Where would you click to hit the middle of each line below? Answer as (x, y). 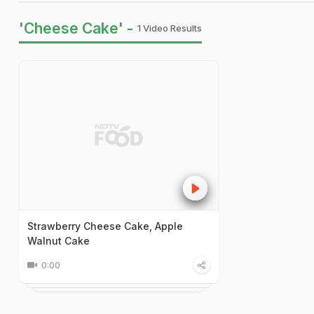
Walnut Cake (59, 240)
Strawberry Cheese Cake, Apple (105, 226)
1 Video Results (170, 28)
